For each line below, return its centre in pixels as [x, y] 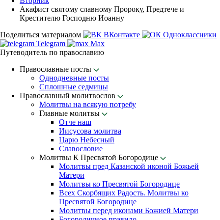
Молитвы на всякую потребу [88, 104]
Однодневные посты [74, 78]
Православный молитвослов [69, 96]
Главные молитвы [70, 113]
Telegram [51, 43]
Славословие [81, 149]
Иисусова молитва [90, 131]
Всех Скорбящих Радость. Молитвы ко [124, 193]
